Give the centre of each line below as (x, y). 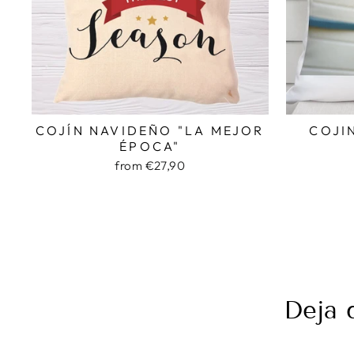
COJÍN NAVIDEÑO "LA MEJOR (150, 130)
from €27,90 (150, 166)
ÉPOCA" (150, 146)
